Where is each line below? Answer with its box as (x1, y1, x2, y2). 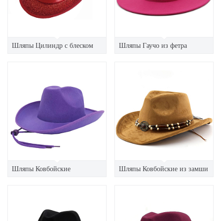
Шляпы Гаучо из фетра (119, 40, 187, 50)
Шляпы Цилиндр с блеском (12, 40, 93, 50)
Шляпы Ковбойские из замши (119, 164, 208, 173)
